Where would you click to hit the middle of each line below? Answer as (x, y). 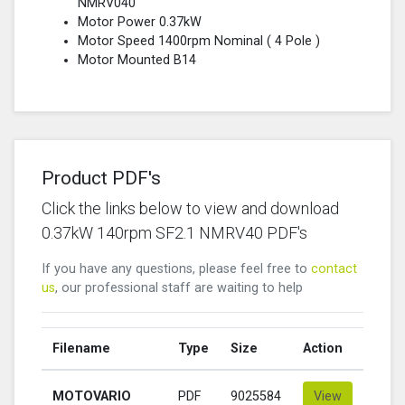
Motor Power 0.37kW (140, 22)
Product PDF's (101, 178)
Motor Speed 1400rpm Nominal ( (176, 41)
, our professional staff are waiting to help (179, 287)
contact (334, 268)
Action (323, 348)
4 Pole (293, 41)
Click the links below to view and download (190, 208)
